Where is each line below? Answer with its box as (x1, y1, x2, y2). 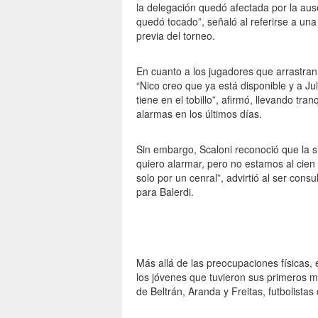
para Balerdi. (136, 185, 194, 199)
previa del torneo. (136, 28, 215, 43)
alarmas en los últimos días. (136, 106, 262, 121)
